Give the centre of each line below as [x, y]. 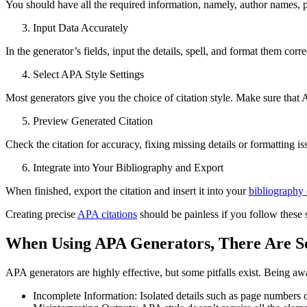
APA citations [107, 214]
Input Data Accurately [81, 28]
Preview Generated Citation [93, 121]
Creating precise [41, 214]
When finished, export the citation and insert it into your [127, 191]
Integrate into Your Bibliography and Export [128, 168]
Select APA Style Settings [88, 75]
